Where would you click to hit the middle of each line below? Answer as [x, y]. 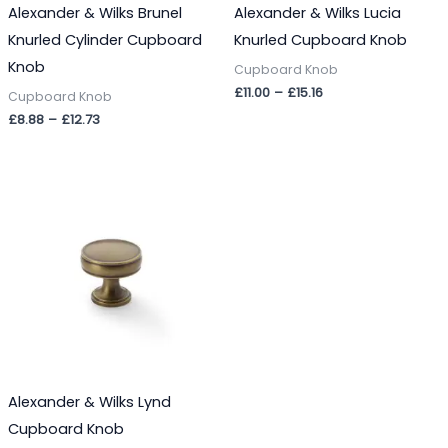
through [126, 229]
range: [122, 195]
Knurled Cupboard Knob [320, 40]
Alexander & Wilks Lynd [89, 401]
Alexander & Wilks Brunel [94, 13]
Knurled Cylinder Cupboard [104, 40]
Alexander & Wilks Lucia [317, 13]
